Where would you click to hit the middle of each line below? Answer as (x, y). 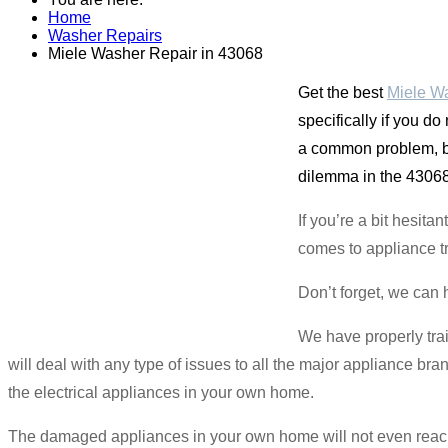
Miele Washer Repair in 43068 (155, 53)
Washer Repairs (105, 35)
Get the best (342, 92)
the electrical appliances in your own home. (161, 392)
